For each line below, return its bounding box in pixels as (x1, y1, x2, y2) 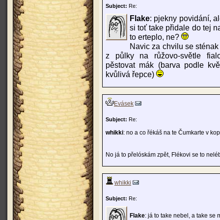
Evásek (114, 100, 134, 107)
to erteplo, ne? (130, 32, 181, 41)
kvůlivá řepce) (106, 70, 156, 79)
